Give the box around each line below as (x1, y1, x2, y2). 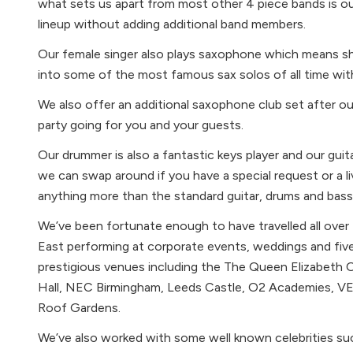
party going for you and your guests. (38, 117, 243, 132)
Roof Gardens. (38, 300, 121, 315)
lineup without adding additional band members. (38, 17, 306, 32)
